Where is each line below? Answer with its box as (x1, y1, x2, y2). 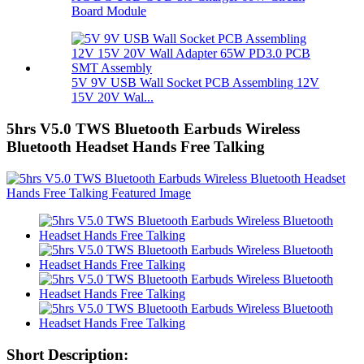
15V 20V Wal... (71, 90, 154, 105)
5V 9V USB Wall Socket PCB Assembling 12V (71, 76, 319, 90)
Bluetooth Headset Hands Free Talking (6, 138, 265, 156)
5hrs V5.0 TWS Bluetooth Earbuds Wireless (6, 120, 300, 138)
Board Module (71, 4, 146, 19)
